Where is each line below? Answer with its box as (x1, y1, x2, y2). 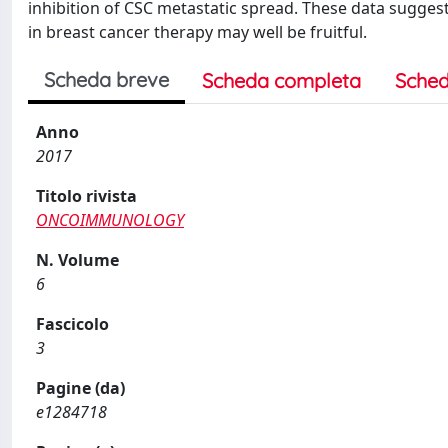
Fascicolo (36, 313, 109, 335)
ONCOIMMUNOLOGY (36, 209, 184, 231)
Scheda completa (202, 68, 361, 93)
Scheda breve (44, 67, 169, 92)
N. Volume (36, 249, 119, 271)
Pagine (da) (36, 377, 125, 399)
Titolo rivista (36, 185, 137, 207)
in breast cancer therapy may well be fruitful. (28, 21, 367, 43)
